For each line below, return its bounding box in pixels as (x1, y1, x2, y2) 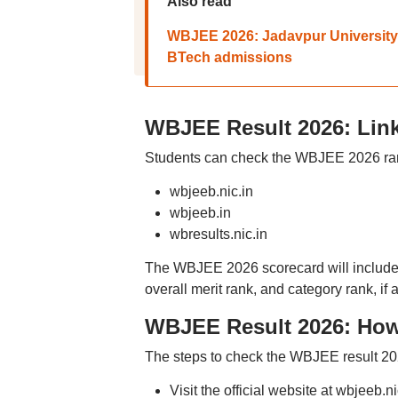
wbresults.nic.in (169, 227, 267, 242)
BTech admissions (166, 50, 292, 65)
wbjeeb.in (169, 205, 231, 220)
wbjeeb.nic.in (169, 184, 253, 199)
